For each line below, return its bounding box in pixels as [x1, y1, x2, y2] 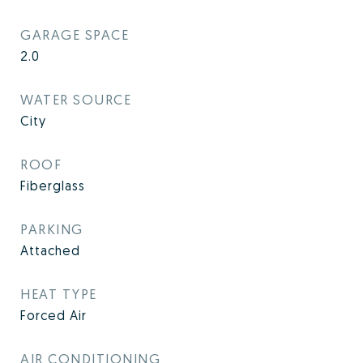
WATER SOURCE [20, 91, 131, 108]
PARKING [20, 220, 83, 237]
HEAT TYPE [20, 285, 97, 302]
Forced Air [20, 307, 87, 323]
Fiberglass [20, 177, 85, 194]
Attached [20, 242, 80, 258]
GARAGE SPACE [20, 26, 129, 43]
